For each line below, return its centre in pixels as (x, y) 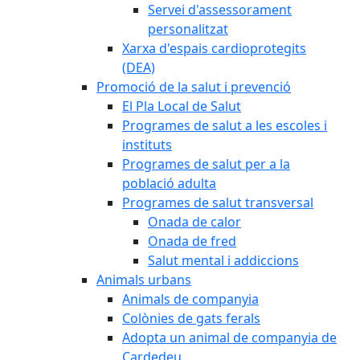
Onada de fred (192, 241)
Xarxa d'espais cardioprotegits (214, 48)
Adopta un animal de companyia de (229, 337)
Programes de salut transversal (218, 202)
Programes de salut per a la (206, 164)
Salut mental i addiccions (223, 260)
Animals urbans (144, 280)
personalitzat (188, 29)
